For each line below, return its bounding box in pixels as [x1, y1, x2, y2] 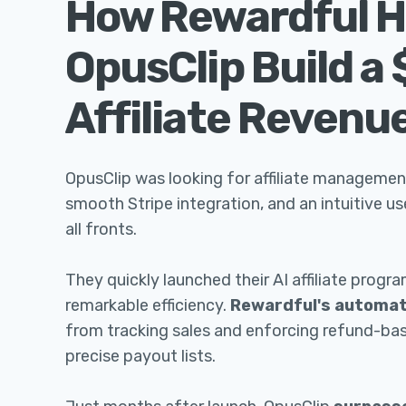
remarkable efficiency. [65, 295, 230, 315]
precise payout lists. [65, 346, 216, 366]
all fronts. [65, 219, 137, 239]
